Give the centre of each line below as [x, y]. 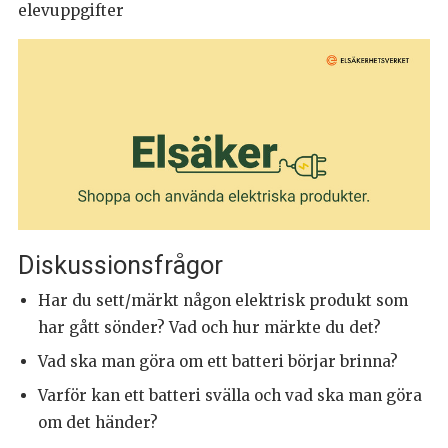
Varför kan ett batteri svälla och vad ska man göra [230, 395]
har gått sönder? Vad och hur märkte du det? [209, 327]
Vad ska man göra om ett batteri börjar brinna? [218, 361]
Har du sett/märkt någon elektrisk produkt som [223, 300]
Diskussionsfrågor [123, 265]
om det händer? [98, 422]
